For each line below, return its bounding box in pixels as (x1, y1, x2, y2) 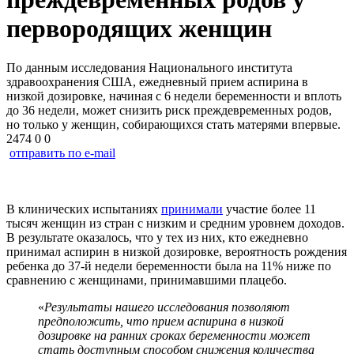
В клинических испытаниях (6, 201, 161, 216)
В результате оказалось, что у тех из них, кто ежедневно (6, 230, 308, 244)
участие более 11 (223, 201, 316, 216)
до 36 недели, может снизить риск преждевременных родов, (6, 103, 332, 117)
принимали (161, 201, 223, 216)
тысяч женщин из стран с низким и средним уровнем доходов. (6, 216, 345, 230)
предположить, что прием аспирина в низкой (38, 314, 284, 328)
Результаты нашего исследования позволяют (44, 299, 290, 314)
